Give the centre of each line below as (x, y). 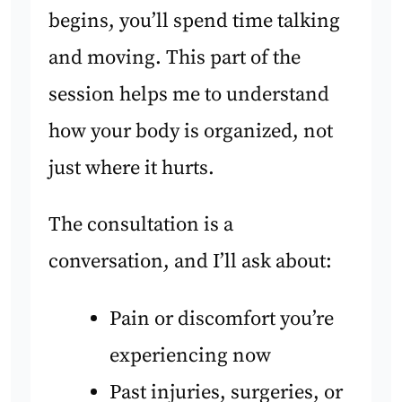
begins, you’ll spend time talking (195, 22)
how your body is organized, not (191, 132)
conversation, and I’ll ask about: (191, 262)
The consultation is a (141, 225)
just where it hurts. (132, 169)
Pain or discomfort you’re (221, 319)
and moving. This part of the (175, 58)
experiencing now (190, 355)
